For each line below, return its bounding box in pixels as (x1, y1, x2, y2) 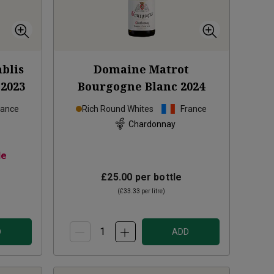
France (180, 104, 207, 114)
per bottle (132, 171, 182, 183)
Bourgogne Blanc (78, 79, 178, 94)
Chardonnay (128, 119, 176, 129)
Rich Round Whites (82, 104, 154, 114)
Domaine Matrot (94, 62, 190, 77)
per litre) (140, 188, 166, 195)
